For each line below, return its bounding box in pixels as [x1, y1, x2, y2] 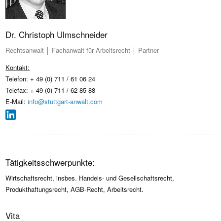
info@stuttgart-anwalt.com [28, 97, 103, 106]
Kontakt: [5, 63, 30, 72]
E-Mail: [5, 97, 28, 106]
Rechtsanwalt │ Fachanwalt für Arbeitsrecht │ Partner [5, 45, 159, 55]
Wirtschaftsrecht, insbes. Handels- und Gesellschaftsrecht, [5, 173, 175, 183]
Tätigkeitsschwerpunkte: [5, 155, 95, 168]
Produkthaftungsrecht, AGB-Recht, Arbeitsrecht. [5, 184, 144, 194]
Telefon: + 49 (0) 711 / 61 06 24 [5, 74, 96, 83]
